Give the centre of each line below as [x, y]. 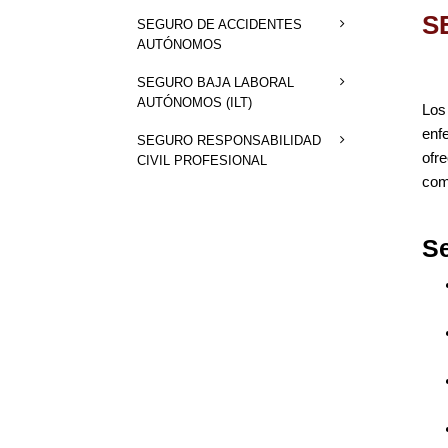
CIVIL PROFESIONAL [201, 160]
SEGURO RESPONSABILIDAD [228, 140]
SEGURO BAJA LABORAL [215, 82]
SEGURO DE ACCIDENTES [219, 24]
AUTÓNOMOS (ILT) [194, 102]
